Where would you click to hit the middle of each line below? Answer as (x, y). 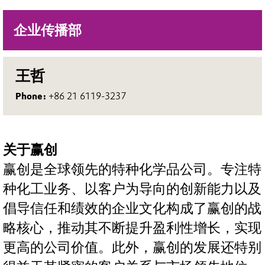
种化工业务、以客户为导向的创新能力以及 (132, 189)
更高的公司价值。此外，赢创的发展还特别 (132, 248)
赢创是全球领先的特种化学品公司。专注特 (132, 170)
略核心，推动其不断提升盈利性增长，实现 (132, 228)
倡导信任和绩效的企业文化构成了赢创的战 (132, 209)
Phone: (32, 96)
